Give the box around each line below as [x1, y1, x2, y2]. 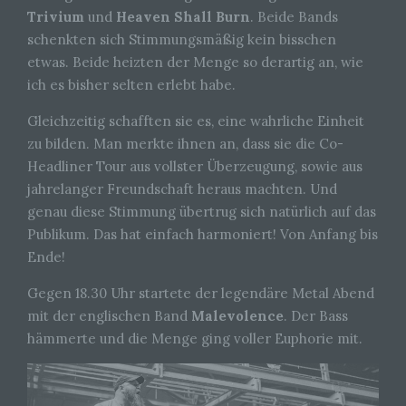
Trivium [27, 7, 84, 25]
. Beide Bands [250, 7, 338, 25]
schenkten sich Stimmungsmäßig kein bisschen [27, 30, 336, 48]
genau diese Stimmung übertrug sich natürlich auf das [27, 202, 376, 220]
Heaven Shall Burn [116, 7, 250, 25]
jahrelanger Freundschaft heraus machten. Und [27, 179, 337, 198]
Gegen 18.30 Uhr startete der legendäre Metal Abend [27, 284, 374, 302]
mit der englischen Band [27, 306, 191, 324]
